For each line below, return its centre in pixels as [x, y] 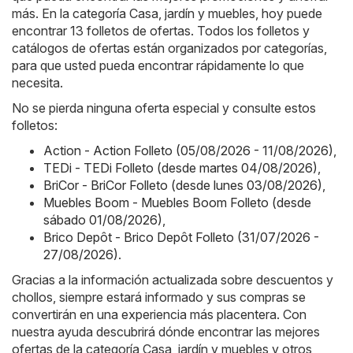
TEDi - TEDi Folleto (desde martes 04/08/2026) [180, 167]
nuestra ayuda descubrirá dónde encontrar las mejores [166, 331]
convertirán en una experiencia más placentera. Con [159, 314]
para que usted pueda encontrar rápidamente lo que [158, 65]
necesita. [37, 82]
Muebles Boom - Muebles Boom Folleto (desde [177, 202]
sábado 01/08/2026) [103, 219]
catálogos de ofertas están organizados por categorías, [169, 48]
